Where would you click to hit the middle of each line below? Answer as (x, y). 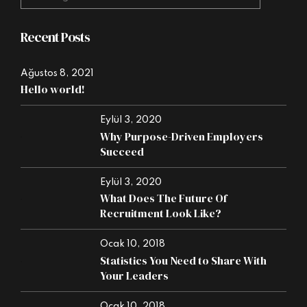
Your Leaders (135, 275)
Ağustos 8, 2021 (57, 73)
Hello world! (53, 89)
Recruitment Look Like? (161, 213)
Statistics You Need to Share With (184, 260)
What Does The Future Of (164, 198)
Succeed (122, 151)
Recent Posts (55, 38)
